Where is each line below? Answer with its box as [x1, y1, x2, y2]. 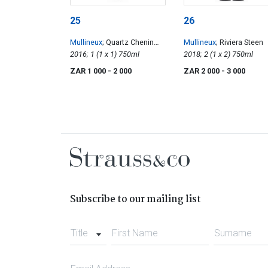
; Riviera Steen [216, 38, 263, 47]
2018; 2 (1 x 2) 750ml [232, 50, 253, 59]
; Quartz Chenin [102, 38, 154, 47]
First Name [111, 227, 158, 239]
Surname [214, 227, 252, 239]
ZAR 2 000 [184, 66, 221, 76]
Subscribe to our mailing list [70, 192, 201, 208]
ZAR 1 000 [70, 66, 108, 76]
